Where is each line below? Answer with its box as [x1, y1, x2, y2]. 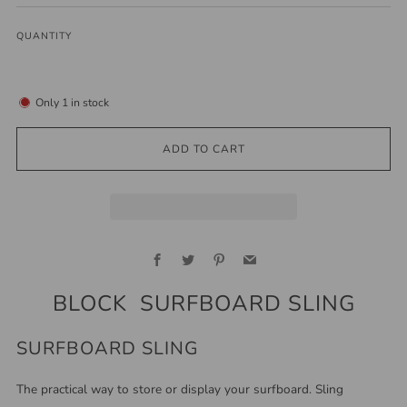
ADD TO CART [162, 141, 245, 156]
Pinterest [224, 243, 275, 262]
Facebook [163, 243, 216, 262]
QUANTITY [16, 29, 72, 44]
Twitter [194, 243, 233, 262]
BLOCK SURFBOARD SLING [52, 289, 355, 319]
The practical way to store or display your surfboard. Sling [16, 381, 343, 399]
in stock [68, 94, 109, 110]
